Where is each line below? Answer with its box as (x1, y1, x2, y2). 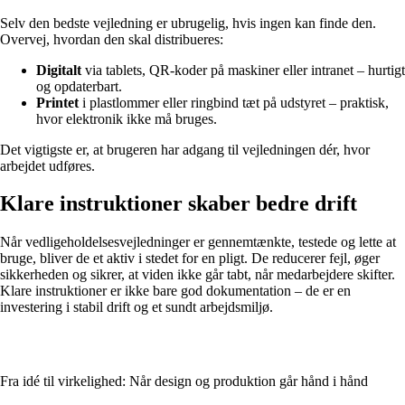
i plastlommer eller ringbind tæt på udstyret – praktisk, (79, 94, 389, 110)
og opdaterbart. (36, 78, 122, 94)
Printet (36, 94, 79, 110)
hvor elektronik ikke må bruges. (36, 110, 217, 127)
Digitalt (36, 61, 81, 78)
